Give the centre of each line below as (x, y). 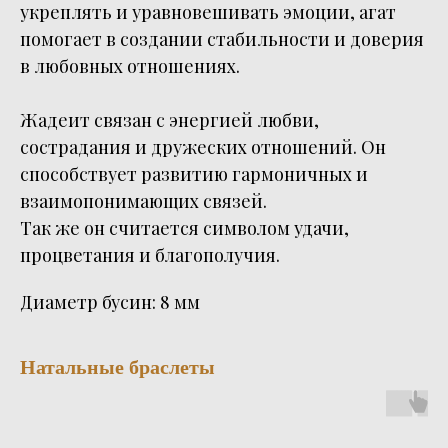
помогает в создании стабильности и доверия (222, 39)
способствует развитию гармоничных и (194, 174)
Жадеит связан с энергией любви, (169, 120)
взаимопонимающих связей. (143, 201)
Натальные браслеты (117, 367)
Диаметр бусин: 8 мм (110, 302)
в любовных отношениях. (130, 66)
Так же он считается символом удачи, (184, 228)
